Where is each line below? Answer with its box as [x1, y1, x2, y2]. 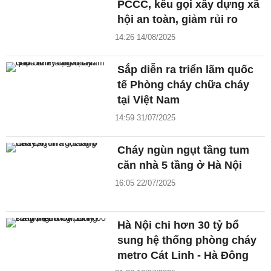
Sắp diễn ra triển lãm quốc [117, 64, 254, 76]
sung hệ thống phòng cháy [117, 234, 257, 247]
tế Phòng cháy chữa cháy [117, 79, 250, 91]
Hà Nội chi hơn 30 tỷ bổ [117, 219, 240, 232]
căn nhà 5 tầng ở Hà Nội [117, 159, 243, 172]
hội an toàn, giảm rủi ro [117, 13, 238, 26]
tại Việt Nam [117, 94, 180, 106]
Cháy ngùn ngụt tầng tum [117, 144, 250, 157]
